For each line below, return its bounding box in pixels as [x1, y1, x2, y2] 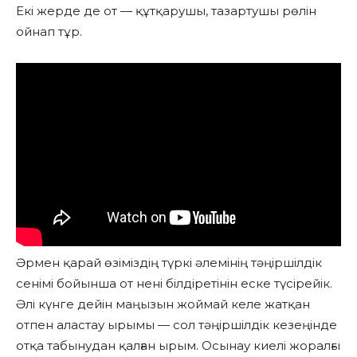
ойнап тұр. [16, 24, 82, 40]
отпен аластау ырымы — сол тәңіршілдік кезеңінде [16, 316, 337, 332]
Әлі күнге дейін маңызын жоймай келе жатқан [16, 296, 310, 312]
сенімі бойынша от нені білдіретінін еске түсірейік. [16, 275, 332, 291]
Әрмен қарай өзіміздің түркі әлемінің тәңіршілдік [16, 254, 322, 270]
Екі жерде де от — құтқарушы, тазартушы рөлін [16, 3, 316, 19]
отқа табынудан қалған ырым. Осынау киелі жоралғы [16, 337, 340, 353]
